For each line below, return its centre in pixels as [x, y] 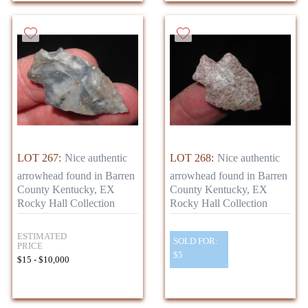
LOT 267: [39, 157]
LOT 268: [192, 157]
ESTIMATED [42, 236]
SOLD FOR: [196, 241]
